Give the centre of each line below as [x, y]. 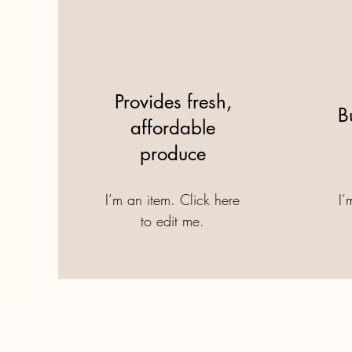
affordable [173, 128]
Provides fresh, [173, 102]
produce [173, 154]
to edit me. [173, 221]
